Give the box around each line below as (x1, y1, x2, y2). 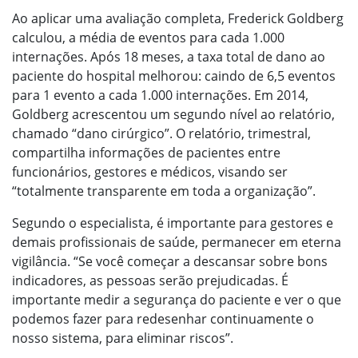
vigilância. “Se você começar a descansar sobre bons (12, 253, 328, 270)
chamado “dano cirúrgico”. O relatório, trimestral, (12, 125, 311, 142)
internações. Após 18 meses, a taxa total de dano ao (12, 48, 325, 66)
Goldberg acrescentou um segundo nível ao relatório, (12, 105, 335, 123)
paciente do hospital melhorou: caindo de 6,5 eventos (12, 67, 336, 85)
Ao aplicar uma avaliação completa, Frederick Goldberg (12, 10, 344, 27)
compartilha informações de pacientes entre (12, 144, 280, 161)
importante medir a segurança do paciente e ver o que (12, 291, 341, 308)
